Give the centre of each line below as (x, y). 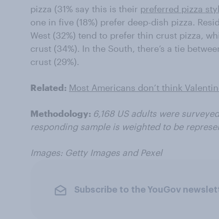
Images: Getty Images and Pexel (96, 152)
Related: (48, 87)
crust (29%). (55, 61)
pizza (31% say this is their (85, 9)
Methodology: (62, 113)
